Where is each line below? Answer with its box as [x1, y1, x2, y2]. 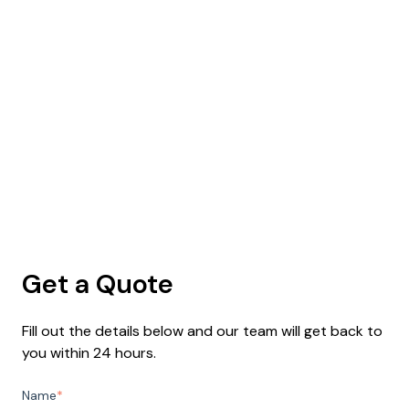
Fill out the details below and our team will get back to [22, 320, 383, 341]
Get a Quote [22, 267, 173, 302]
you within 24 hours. [22, 342, 156, 362]
